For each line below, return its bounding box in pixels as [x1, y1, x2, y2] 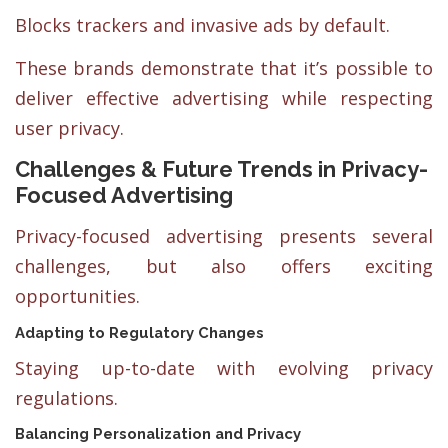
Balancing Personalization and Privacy [15, 424, 301, 442]
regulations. [15, 385, 118, 410]
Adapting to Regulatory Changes [15, 323, 264, 341]
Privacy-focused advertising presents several [15, 224, 433, 249]
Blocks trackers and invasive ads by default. [15, 13, 390, 37]
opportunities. [15, 284, 140, 309]
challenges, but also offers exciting [15, 254, 433, 279]
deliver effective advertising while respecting [15, 86, 433, 111]
